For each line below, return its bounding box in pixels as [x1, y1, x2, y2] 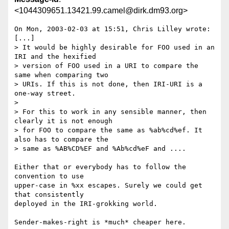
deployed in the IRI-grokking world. [14, 200, 157, 208]
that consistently [14, 191, 84, 199]
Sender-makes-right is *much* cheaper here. [14, 218, 186, 226]
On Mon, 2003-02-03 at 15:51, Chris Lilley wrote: [14, 25, 211, 33]
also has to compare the [14, 135, 108, 144]
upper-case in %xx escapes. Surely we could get [14, 181, 202, 190]
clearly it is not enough [14, 117, 112, 125]
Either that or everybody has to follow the [14, 163, 186, 171]
